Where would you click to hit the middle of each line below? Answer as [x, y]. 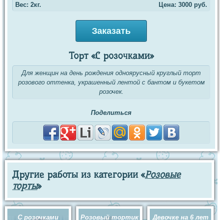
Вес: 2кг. [28, 5]
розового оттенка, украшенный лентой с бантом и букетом [111, 82]
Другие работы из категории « [79, 175]
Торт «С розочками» [111, 56]
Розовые [163, 175]
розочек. [111, 92]
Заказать [111, 31]
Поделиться [111, 113]
